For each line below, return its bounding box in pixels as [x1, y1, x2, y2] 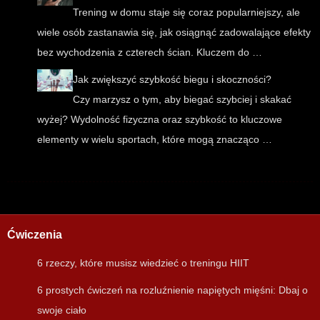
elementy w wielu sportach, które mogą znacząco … [37, 134, 272, 146]
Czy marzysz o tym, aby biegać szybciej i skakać [73, 94, 291, 106]
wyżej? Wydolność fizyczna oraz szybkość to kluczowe [37, 114, 282, 126]
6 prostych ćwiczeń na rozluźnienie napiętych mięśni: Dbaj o [37, 284, 308, 296]
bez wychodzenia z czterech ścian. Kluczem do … [37, 46, 262, 59]
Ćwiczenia [7, 229, 62, 241]
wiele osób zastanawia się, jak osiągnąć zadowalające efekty [37, 26, 311, 39]
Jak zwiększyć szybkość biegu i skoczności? [73, 74, 271, 86]
